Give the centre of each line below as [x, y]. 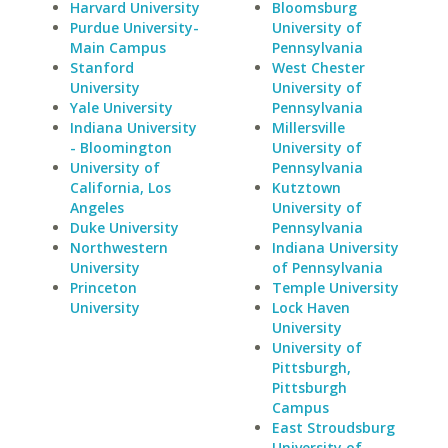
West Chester [318, 67]
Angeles [97, 207]
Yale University [121, 107]
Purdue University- [134, 27]
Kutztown [306, 187]
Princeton [103, 287]
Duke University [124, 227]
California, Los [120, 187]
